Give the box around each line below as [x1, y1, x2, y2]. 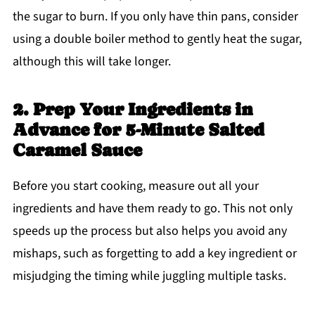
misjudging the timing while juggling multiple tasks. [12, 267, 286, 285]
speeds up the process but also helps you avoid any [12, 222, 287, 240]
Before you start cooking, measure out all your [12, 177, 259, 195]
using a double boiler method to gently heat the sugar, [12, 30, 302, 49]
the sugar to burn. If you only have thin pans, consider [12, 8, 298, 26]
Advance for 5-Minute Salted [12, 120, 264, 141]
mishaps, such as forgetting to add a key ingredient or [12, 245, 297, 263]
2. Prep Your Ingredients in [12, 99, 253, 120]
